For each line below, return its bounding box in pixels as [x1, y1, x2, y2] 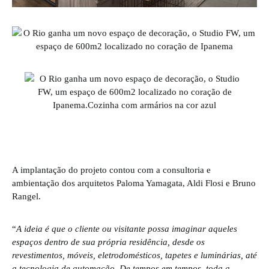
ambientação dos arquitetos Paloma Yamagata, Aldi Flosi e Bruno [12, 177, 256, 188]
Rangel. [12, 190, 41, 201]
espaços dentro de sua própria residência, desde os [12, 236, 205, 247]
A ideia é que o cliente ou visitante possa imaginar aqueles [16, 223, 237, 234]
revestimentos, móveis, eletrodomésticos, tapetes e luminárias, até [12, 249, 257, 260]
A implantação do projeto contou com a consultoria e [12, 164, 211, 175]
